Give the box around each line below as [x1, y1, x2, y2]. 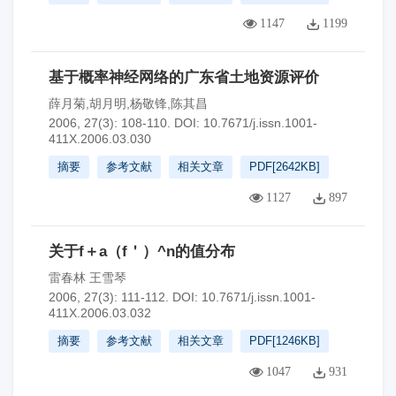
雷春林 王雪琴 [49, 270, 126, 285]
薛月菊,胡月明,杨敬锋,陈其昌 [49, 96, 208, 110]
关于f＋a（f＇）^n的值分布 [49, 243, 235, 260]
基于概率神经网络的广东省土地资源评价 [49, 69, 319, 86]
